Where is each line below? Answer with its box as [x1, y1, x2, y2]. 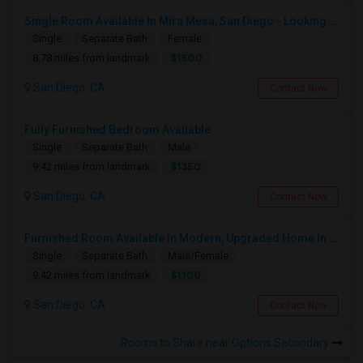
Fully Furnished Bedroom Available [24, 123, 211, 136]
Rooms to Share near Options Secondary [121, 336, 331, 349]
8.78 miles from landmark [32, 52, 151, 64]
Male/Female [168, 250, 228, 262]
